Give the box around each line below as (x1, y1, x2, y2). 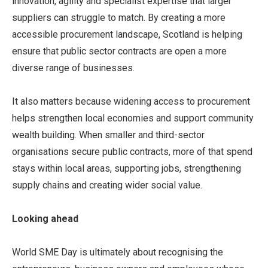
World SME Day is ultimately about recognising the (12, 246, 223, 258)
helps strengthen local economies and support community (12, 112, 254, 124)
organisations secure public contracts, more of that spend (12, 146, 252, 157)
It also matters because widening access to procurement (12, 96, 250, 107)
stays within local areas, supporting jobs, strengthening (12, 163, 241, 174)
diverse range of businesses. (12, 62, 135, 74)
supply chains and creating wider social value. (12, 179, 202, 191)
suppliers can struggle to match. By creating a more (12, 12, 226, 23)
